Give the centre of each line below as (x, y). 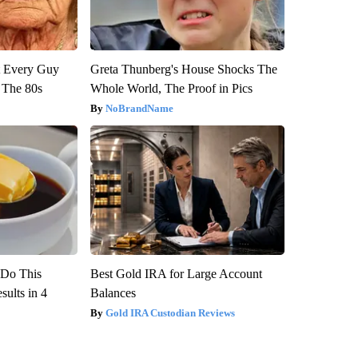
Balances (113, 292)
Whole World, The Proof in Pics (171, 88)
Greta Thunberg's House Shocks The (183, 69)
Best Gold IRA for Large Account (176, 273)
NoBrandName (139, 108)
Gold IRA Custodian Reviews (170, 312)
